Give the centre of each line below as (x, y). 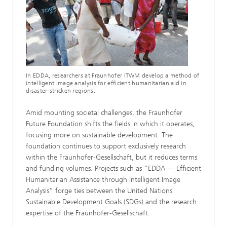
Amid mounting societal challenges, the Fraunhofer (104, 113)
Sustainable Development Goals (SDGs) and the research (111, 202)
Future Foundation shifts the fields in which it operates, (110, 124)
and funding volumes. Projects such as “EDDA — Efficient (113, 168)
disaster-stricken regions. (61, 91)
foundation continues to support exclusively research (106, 146)
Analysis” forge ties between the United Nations (99, 191)
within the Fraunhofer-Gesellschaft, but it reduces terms (111, 157)
